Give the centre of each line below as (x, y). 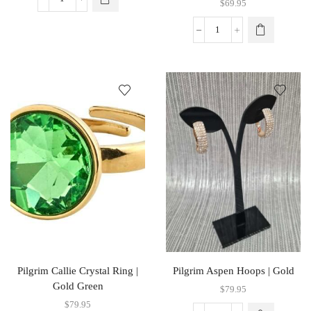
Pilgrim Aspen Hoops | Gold (233, 270)
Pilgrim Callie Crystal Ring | (78, 270)
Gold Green (78, 286)
